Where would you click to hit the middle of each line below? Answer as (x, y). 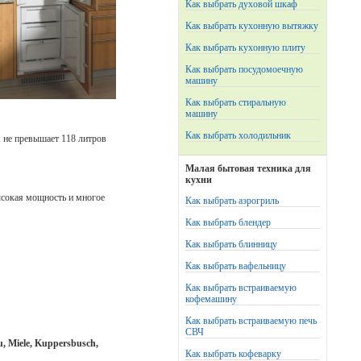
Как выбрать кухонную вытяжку (252, 26)
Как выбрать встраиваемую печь (251, 321)
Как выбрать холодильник (238, 135)
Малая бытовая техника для (248, 168)
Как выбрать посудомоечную (244, 69)
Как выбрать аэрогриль (232, 201)
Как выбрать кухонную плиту (245, 48)
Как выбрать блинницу (231, 244)
